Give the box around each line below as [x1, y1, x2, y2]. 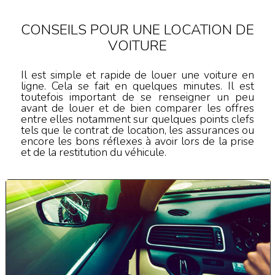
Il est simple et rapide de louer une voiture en [20, 68, 255, 83]
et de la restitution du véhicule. [20, 145, 166, 160]
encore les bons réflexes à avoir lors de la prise [20, 134, 255, 149]
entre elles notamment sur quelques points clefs [20, 112, 255, 127]
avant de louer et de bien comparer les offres [20, 101, 255, 116]
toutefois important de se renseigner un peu [20, 90, 255, 105]
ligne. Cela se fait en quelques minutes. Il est [20, 79, 255, 94]
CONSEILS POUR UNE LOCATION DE [20, 20, 254, 40]
